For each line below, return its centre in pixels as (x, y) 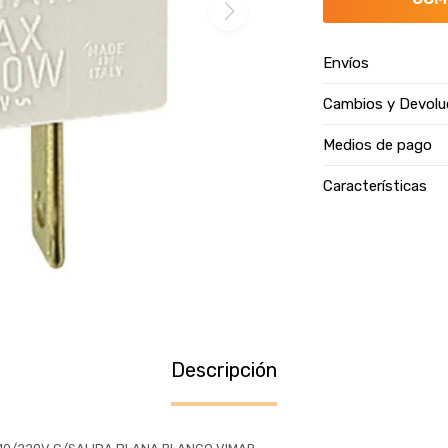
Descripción (224, 370)
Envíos (346, 63)
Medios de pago (378, 145)
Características (375, 186)
